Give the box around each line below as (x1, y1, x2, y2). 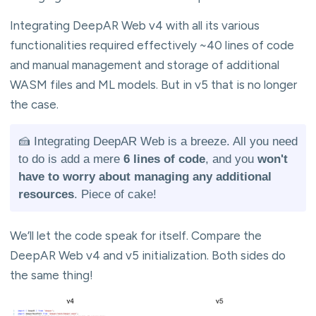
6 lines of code (123, 152, 205, 166)
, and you (205, 152, 257, 166)
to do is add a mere (18, 152, 123, 166)
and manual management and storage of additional (10, 57, 279, 72)
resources (18, 187, 74, 201)
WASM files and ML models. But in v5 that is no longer (10, 77, 297, 92)
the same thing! (10, 267, 93, 282)
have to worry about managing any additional (18, 169, 272, 183)
